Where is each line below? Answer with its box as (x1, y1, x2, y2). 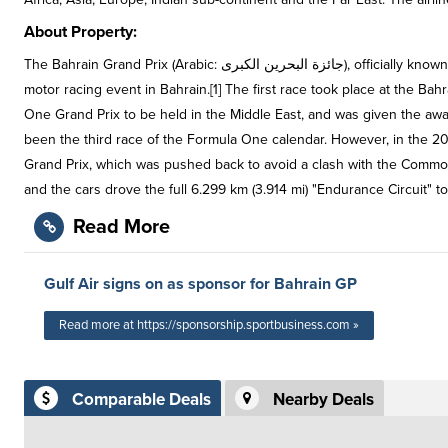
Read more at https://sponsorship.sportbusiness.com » (59, 317, 359, 333)
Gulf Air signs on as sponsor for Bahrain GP (44, 274, 357, 294)
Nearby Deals (273, 389, 374, 411)
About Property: (24, 22, 137, 42)
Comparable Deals (72, 389, 211, 411)
